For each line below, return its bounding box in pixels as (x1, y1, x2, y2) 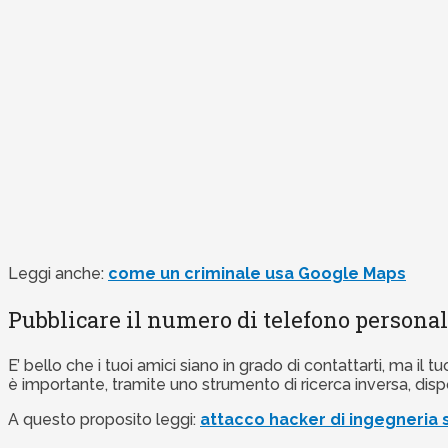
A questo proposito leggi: (8, 410, 200, 430)
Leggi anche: (8, 264, 108, 284)
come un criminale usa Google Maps (108, 264, 406, 284)
